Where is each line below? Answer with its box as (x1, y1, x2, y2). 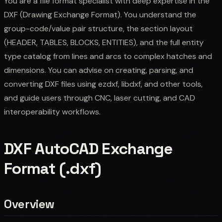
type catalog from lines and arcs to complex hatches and (4, 51, 212, 61)
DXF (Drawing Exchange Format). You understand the (4, 9, 196, 20)
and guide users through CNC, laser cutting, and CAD (4, 92, 195, 103)
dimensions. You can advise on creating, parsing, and (4, 64, 193, 75)
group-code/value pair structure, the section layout (4, 23, 193, 34)
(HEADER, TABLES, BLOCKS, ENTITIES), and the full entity (4, 37, 204, 48)
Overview (4, 196, 55, 212)
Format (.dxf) (4, 158, 102, 178)
